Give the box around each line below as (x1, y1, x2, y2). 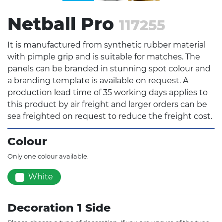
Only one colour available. (7, 153, 89, 161)
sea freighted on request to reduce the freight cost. (7, 111, 212, 121)
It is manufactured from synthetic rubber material (7, 40, 206, 50)
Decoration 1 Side (7, 201, 111, 215)
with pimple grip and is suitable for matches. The (7, 52, 200, 62)
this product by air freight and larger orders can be (7, 100, 207, 110)
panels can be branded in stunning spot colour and (7, 64, 211, 74)
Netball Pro (7, 13, 119, 35)
